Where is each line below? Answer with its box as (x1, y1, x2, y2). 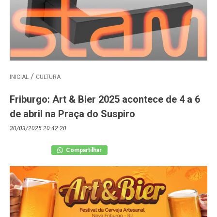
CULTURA (36, 73, 61, 80)
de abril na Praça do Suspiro (10, 108, 135, 120)
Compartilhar (64, 146, 102, 154)
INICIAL (10, 73, 29, 80)
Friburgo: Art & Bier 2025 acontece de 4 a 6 (10, 93, 200, 105)
